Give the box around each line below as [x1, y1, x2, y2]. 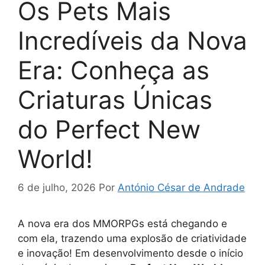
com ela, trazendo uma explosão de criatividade [18, 232, 247, 245]
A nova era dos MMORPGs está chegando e [18, 218, 227, 230]
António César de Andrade [118, 182, 245, 194]
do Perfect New [18, 114, 201, 144]
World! [18, 143, 93, 174]
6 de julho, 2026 [18, 182, 96, 194]
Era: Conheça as [18, 54, 209, 85]
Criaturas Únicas [18, 84, 212, 115]
